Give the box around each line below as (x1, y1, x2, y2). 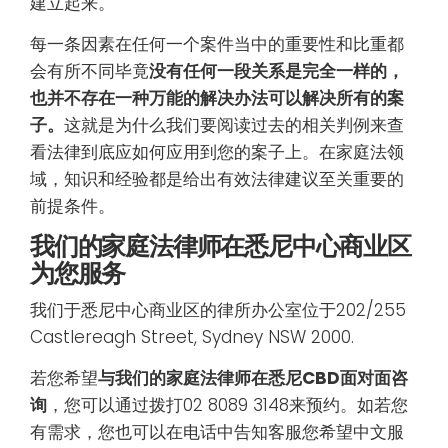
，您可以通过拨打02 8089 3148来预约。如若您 (47, 392, 408, 417)
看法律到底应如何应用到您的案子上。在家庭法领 (30, 139, 404, 164)
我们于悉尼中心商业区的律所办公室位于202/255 (30, 298, 406, 323)
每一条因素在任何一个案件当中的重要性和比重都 (30, 31, 404, 56)
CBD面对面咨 (302, 365, 408, 390)
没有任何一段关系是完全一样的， (149, 58, 404, 83)
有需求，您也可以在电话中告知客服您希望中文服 (30, 419, 404, 444)
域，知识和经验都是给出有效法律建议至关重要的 (30, 166, 404, 191)
